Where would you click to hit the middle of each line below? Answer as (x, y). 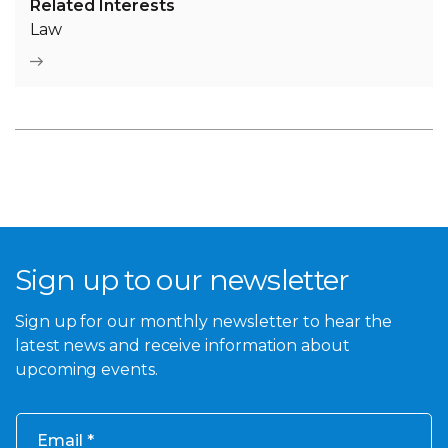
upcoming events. (86, 369)
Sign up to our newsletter (182, 280)
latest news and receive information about (182, 345)
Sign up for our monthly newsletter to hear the (204, 321)
